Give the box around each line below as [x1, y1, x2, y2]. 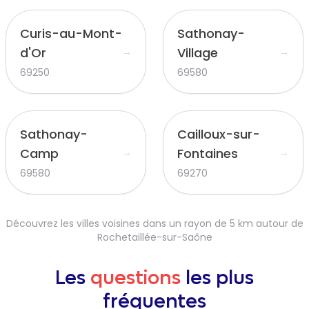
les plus [181, 266, 254, 290]
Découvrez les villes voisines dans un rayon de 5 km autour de [6, 217, 303, 230]
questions [90, 266, 181, 290]
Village [177, 44, 218, 61]
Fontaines [177, 145, 238, 162]
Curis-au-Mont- [20, 25, 122, 42]
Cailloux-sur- [177, 126, 260, 143]
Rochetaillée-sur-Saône [97, 230, 212, 244]
